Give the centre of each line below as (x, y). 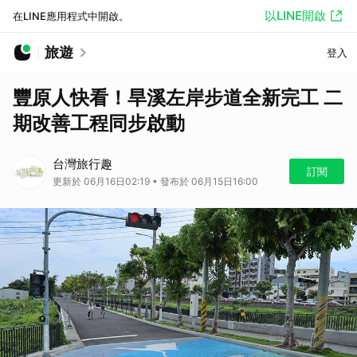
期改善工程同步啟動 (99, 123)
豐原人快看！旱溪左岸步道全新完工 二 (178, 98)
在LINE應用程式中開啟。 (71, 16)
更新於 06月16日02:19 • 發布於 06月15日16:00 (155, 181)
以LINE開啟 (295, 16)
